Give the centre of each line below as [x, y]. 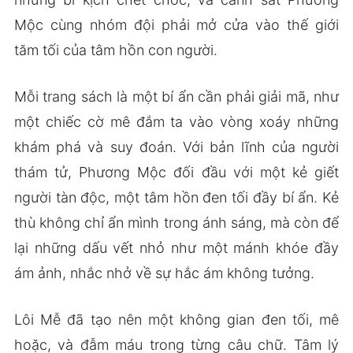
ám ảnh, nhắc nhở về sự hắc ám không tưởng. [164, 273]
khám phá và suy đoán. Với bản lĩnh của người [176, 147]
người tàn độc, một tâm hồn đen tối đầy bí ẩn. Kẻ [176, 197]
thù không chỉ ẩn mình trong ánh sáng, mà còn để [176, 222]
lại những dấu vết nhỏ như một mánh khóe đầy [176, 247]
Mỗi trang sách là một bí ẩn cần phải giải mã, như [176, 96]
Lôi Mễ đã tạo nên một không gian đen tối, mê [176, 319]
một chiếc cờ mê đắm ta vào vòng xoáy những [176, 121]
